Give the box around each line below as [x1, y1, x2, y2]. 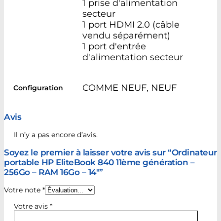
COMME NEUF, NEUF [82, 82, 177, 93]
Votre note [4, 185, 42, 194]
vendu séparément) [82, 30, 170, 41]
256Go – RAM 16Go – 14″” [4, 167, 103, 177]
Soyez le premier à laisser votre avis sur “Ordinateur [4, 147, 217, 157]
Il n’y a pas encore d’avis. [14, 130, 98, 139]
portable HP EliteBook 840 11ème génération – [4, 157, 194, 167]
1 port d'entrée [82, 40, 146, 52]
